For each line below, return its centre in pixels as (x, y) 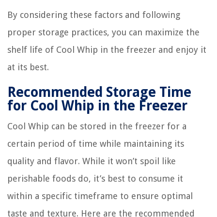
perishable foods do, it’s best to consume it (95, 178)
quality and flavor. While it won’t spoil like (92, 161)
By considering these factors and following (94, 15)
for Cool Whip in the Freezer (97, 106)
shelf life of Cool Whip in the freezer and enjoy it (107, 49)
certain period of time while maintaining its (96, 143)
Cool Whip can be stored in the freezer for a (97, 126)
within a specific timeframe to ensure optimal (100, 196)
